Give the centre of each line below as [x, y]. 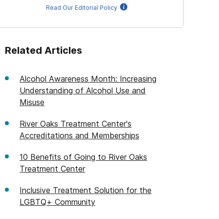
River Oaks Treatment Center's [76, 124]
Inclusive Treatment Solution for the [86, 190]
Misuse [32, 102]
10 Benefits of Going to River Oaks [83, 157]
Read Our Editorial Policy [82, 8]
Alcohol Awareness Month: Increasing [88, 79]
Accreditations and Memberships [79, 135]
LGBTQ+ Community [57, 202]
